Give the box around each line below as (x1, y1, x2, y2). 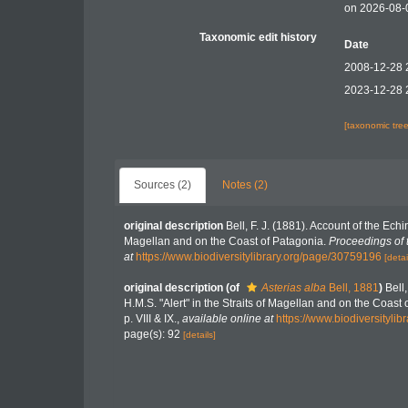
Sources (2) (134, 178, 191, 191)
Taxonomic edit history (199, 31, 318, 44)
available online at (182, 312, 273, 325)
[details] (183, 330, 216, 340)
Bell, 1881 (326, 281, 379, 294)
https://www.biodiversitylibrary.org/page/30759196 (136, 250, 382, 263)
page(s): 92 (124, 328, 183, 341)
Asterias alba (261, 281, 326, 294)
